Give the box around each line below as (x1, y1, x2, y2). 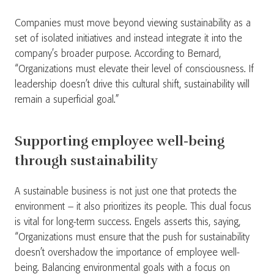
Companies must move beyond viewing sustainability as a (15, 18, 251, 29)
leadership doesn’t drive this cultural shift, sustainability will (15, 80, 250, 90)
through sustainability (15, 152, 161, 169)
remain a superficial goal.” (15, 95, 122, 105)
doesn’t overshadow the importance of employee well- (15, 248, 240, 258)
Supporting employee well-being (15, 133, 224, 149)
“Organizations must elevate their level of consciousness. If (15, 64, 254, 75)
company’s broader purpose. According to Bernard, (15, 49, 221, 59)
